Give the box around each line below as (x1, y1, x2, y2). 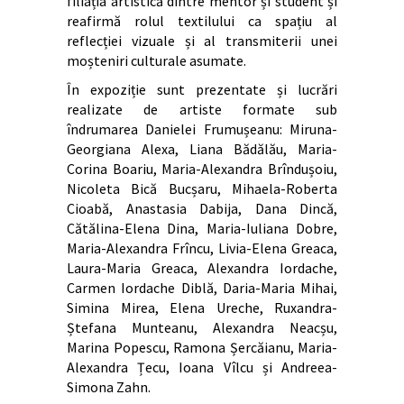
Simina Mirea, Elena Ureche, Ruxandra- (67, 298, 337, 317)
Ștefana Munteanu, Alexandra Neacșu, (67, 317, 337, 336)
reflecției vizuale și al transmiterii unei (67, 31, 337, 50)
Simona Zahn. (67, 377, 151, 396)
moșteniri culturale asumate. (67, 50, 246, 69)
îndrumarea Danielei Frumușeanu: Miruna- (67, 119, 337, 138)
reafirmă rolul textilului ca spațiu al (67, 11, 337, 30)
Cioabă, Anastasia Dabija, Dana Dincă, (67, 198, 337, 217)
